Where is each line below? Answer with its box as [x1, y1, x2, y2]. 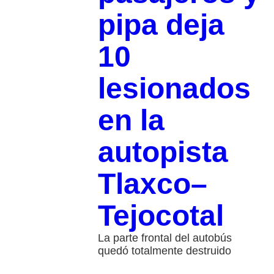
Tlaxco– [97, 168, 207, 201]
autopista [97, 136, 228, 169]
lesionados [97, 72, 251, 105]
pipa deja [97, 9, 224, 42]
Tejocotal [97, 199, 224, 232]
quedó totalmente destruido [97, 245, 231, 257]
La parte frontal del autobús [97, 232, 232, 245]
